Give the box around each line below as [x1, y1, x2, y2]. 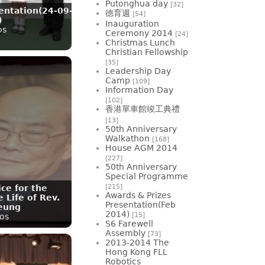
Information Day [105, 85, 173, 95]
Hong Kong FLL [105, 247, 167, 257]
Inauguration [105, 18, 159, 28]
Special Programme [105, 171, 188, 181]
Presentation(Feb [105, 199, 176, 209]
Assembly [105, 228, 146, 238]
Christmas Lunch [105, 37, 175, 47]
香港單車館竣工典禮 [105, 104, 180, 114]
